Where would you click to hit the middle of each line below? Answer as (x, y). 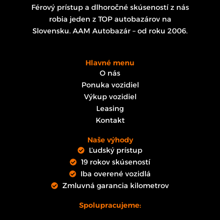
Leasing (110, 109)
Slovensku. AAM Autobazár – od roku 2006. (110, 31)
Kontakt (110, 121)
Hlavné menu (110, 63)
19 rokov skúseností (115, 162)
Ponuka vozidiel (110, 85)
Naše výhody (110, 140)
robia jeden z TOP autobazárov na (110, 19)
